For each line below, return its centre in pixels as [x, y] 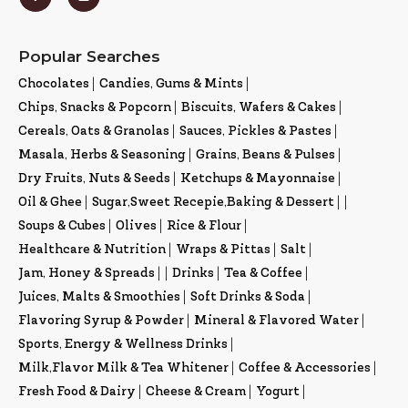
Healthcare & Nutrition [92, 250]
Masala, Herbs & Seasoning [102, 156]
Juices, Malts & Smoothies [99, 298]
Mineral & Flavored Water [276, 321]
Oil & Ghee [50, 203]
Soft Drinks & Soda [248, 298]
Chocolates [54, 85]
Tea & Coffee [263, 274]
